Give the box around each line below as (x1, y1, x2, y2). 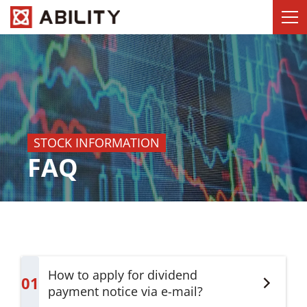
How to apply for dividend (47, 267, 197, 283)
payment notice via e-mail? (47, 283, 203, 299)
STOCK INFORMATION (34, 134, 160, 151)
